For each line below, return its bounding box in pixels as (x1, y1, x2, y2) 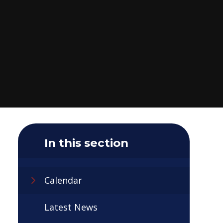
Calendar (44, 174, 82, 187)
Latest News (44, 201, 98, 213)
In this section (44, 135, 128, 150)
